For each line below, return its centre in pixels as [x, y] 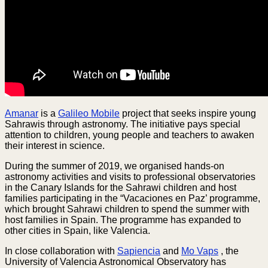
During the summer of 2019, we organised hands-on [115, 166]
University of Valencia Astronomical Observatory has [115, 261]
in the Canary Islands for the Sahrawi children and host [121, 187]
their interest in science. [55, 145]
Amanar [22, 113]
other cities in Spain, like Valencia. [79, 230]
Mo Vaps [200, 251]
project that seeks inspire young [188, 113]
